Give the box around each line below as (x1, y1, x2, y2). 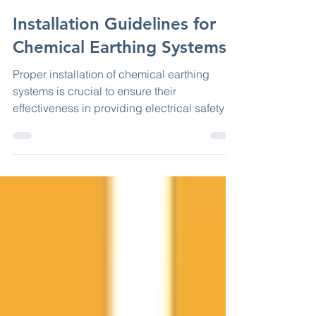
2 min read (71, 7, 111, 18)
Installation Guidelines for (13, 39, 216, 59)
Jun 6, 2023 (13, 7, 58, 18)
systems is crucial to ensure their (13, 109, 176, 123)
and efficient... (13, 143, 83, 157)
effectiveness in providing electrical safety (13, 126, 224, 140)
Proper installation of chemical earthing (13, 92, 209, 107)
